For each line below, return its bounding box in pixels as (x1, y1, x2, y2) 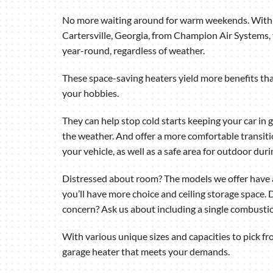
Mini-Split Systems (74, 66, 153, 79)
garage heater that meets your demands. (62, 245, 230, 257)
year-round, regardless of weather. (62, 44, 205, 56)
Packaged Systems (74, 90, 151, 102)
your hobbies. (62, 87, 119, 99)
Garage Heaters (74, 43, 140, 55)
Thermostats (74, 113, 128, 125)
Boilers (74, 20, 104, 32)
